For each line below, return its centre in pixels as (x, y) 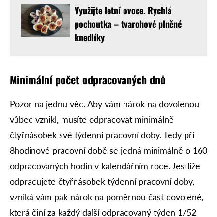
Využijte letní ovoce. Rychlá (123, 10)
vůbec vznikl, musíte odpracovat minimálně (92, 119)
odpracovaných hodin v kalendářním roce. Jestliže (105, 166)
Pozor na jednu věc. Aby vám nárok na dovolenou (104, 104)
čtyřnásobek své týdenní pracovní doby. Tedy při (102, 135)
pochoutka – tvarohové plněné (128, 24)
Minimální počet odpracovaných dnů (88, 80)
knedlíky (90, 38)
